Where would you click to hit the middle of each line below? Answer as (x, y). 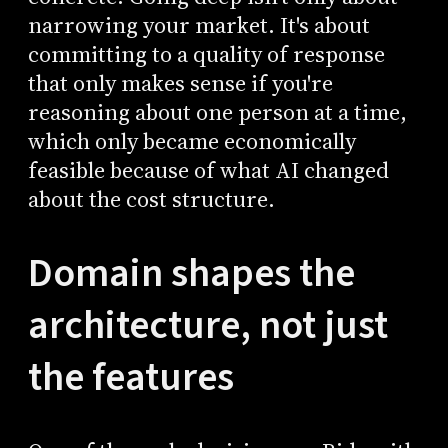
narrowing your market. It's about (198, 26)
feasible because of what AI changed (208, 171)
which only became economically (191, 142)
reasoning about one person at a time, (217, 113)
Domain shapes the (191, 273)
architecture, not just (207, 325)
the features (130, 377)
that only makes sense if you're (180, 84)
